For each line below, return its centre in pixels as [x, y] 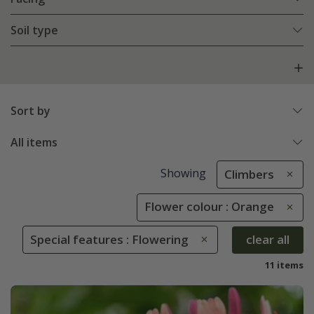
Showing [183, 173]
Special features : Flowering [109, 239]
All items [34, 143]
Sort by [30, 111]
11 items [284, 265]
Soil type [34, 30]
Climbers [249, 175]
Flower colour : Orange [209, 207]
